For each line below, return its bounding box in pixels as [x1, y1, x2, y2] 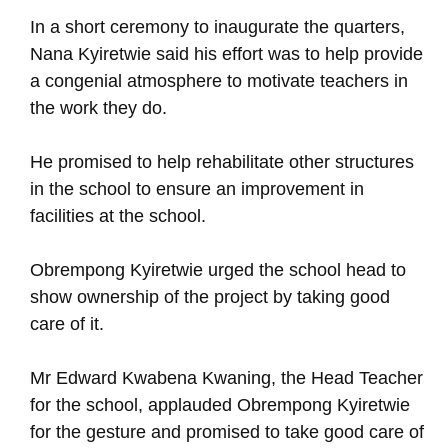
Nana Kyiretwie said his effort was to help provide [30, 44, 423, 64]
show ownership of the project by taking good [30, 287, 390, 307]
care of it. [30, 314, 104, 334]
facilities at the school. [30, 206, 206, 226]
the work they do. [30, 98, 167, 118]
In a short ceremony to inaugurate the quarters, [30, 17, 405, 37]
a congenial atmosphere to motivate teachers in [30, 71, 408, 91]
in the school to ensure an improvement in [30, 179, 364, 199]
